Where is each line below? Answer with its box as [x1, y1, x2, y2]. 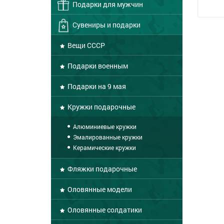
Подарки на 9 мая [66, 81, 126, 91]
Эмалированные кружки [71, 133, 142, 141]
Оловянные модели [66, 184, 132, 194]
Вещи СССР [66, 40, 105, 50]
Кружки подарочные [66, 102, 135, 111]
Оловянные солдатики [66, 205, 142, 214]
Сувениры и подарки [71, 20, 140, 29]
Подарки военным [66, 61, 128, 70]
